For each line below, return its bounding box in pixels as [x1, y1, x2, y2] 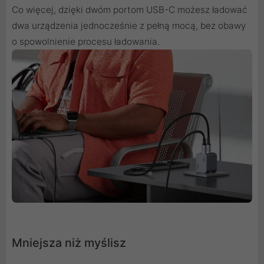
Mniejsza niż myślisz [12, 236, 126, 250]
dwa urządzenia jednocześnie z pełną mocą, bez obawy [12, 20, 246, 32]
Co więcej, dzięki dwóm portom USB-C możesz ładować [12, 4, 247, 16]
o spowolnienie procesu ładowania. [12, 36, 160, 48]
